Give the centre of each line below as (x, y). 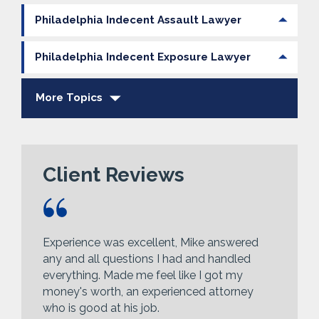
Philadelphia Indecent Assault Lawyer (138, 20)
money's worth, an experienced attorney (148, 291)
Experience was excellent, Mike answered (151, 242)
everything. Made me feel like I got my (143, 275)
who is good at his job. (101, 308)
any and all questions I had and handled (147, 258)
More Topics (69, 98)
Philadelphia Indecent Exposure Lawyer (143, 57)
